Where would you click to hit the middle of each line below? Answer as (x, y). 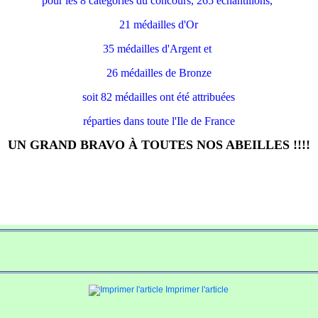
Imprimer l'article (196, 290)
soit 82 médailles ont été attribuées (159, 97)
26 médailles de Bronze (159, 73)
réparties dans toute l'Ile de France (159, 121)
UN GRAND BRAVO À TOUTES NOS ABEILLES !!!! (159, 145)
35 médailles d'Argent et (159, 49)
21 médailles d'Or (159, 24)
